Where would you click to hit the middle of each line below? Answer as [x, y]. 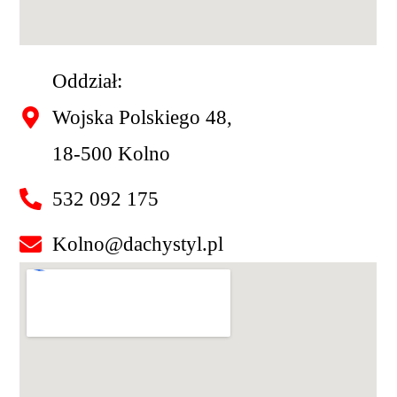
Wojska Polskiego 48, [142, 117]
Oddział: [87, 81]
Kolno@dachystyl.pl [137, 244]
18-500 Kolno [111, 153]
